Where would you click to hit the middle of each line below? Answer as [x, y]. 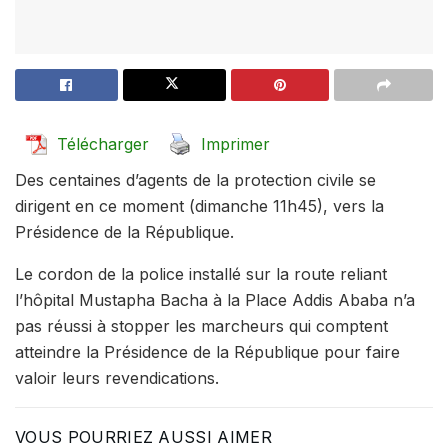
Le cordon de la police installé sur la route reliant [201, 273]
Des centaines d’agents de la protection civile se [195, 179]
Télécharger [103, 143]
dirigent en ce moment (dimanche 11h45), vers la [199, 205]
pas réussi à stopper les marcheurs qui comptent [201, 325]
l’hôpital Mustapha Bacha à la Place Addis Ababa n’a [215, 299]
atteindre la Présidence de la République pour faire [207, 351]
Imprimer [235, 143]
